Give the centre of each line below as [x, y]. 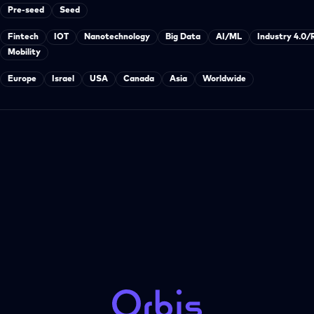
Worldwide [224, 79]
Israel [63, 79]
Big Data [183, 37]
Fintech [23, 37]
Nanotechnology [117, 37]
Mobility [24, 53]
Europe [22, 79]
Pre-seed [26, 11]
